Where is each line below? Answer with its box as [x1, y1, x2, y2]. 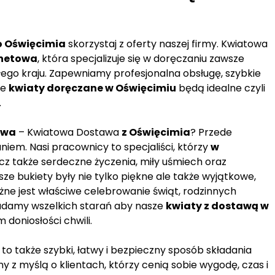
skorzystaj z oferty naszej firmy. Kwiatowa [66, 37, 268, 52]
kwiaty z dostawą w [166, 199, 269, 214]
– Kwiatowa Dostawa [16, 125, 122, 140]
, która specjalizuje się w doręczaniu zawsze [37, 52, 244, 66]
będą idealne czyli [176, 81, 265, 96]
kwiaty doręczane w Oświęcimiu [9, 81, 176, 96]
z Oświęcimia [122, 125, 190, 140]
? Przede [190, 125, 232, 140]
